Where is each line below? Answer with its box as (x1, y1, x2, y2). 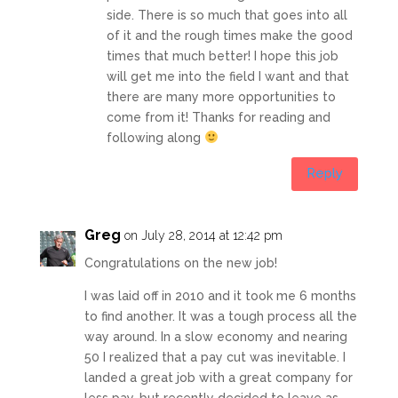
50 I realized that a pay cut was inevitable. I (84, 349, 346, 364)
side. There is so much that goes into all (106, 7, 347, 22)
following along (106, 130, 204, 145)
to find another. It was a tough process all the (84, 308, 357, 323)
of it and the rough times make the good (106, 28, 353, 43)
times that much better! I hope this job (106, 48, 338, 63)
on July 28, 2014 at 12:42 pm (123, 227, 283, 243)
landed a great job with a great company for (84, 370, 353, 385)
